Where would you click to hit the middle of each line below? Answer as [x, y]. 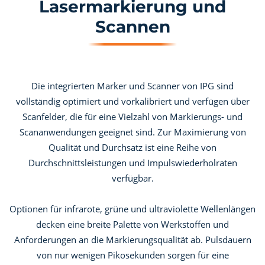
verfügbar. [132, 178]
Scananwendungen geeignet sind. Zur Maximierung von [132, 132]
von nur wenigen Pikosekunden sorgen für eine [132, 255]
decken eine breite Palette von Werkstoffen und [132, 224]
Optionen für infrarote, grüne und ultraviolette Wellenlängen [132, 209]
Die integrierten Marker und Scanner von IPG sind [132, 86]
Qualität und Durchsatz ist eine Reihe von [132, 147]
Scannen [132, 27]
